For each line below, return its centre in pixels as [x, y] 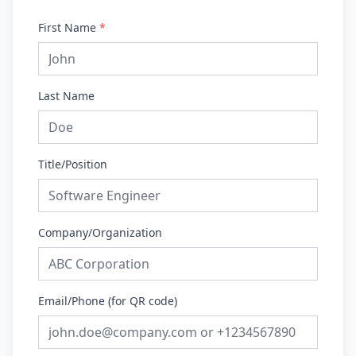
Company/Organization [100, 232]
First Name [69, 27]
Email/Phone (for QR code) [108, 301]
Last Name [66, 96]
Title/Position [73, 164]
